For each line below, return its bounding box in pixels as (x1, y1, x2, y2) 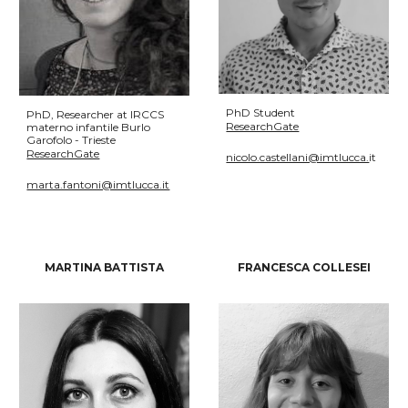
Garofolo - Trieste (26, 133, 117, 148)
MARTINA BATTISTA (45, 260, 164, 274)
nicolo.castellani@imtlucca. (226, 149, 370, 164)
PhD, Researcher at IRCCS (26, 107, 165, 122)
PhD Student (226, 105, 296, 119)
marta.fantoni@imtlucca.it (26, 178, 170, 192)
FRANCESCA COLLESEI (237, 260, 371, 274)
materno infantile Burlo (26, 120, 151, 135)
